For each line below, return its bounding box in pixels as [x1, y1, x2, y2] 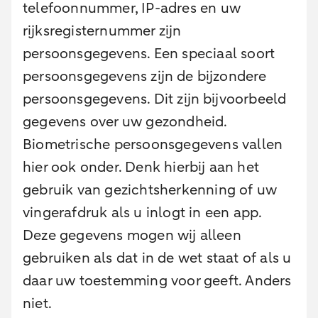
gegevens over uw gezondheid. [23, 112, 227, 131]
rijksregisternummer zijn [23, 21, 182, 40]
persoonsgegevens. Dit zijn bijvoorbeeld [23, 89, 287, 109]
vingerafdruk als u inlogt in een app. [23, 203, 262, 222]
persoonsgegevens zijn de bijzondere [23, 67, 267, 86]
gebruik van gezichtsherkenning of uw [23, 180, 278, 199]
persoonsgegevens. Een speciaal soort [23, 44, 275, 63]
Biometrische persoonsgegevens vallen [23, 135, 283, 154]
